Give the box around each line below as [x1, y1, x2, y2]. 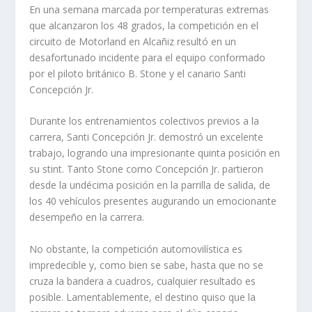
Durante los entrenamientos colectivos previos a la [29, 114, 260, 128]
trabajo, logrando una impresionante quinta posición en [29, 146, 281, 160]
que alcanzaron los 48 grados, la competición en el [29, 18, 259, 32]
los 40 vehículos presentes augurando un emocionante [29, 194, 277, 208]
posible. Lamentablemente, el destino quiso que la [29, 290, 256, 304]
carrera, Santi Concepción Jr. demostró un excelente [29, 130, 264, 144]
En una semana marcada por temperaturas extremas [29, 2, 270, 16]
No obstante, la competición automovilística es [29, 242, 243, 256]
